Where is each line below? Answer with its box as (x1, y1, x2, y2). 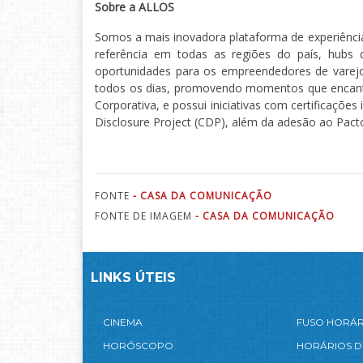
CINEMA (103, 316, 143, 328)
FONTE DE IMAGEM (95, 209, 195, 223)
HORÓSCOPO (103, 340, 173, 352)
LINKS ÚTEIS (91, 270, 176, 285)
